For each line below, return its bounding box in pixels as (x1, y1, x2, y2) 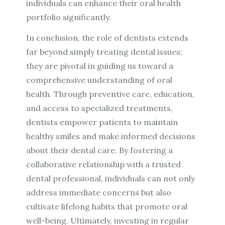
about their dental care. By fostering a (26, 145, 173, 155)
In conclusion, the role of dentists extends (26, 32, 189, 43)
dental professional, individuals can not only (26, 173, 195, 183)
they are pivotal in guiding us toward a (26, 60, 174, 71)
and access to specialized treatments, (26, 102, 173, 113)
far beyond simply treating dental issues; (26, 46, 183, 57)
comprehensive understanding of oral (26, 74, 173, 85)
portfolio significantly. (26, 12, 111, 23)
